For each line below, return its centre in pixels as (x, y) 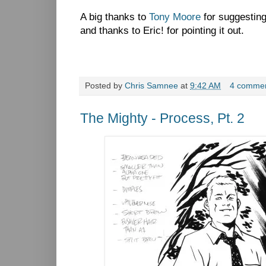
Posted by (105, 86)
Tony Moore (175, 17)
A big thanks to (115, 17)
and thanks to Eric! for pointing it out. (162, 31)
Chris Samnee (151, 86)
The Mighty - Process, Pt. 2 (162, 118)
